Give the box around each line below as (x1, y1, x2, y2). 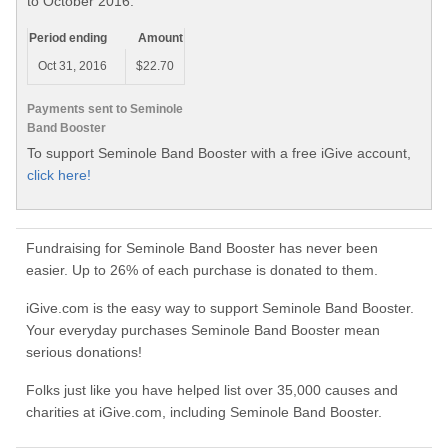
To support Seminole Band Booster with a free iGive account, (27, 144, 411, 161)
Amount (138, 31, 183, 46)
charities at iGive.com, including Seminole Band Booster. (26, 404, 382, 421)
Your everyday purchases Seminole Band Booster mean (26, 322, 380, 339)
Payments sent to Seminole (27, 101, 183, 116)
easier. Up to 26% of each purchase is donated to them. (26, 262, 378, 279)
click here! (27, 166, 91, 183)
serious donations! (26, 344, 142, 361)
